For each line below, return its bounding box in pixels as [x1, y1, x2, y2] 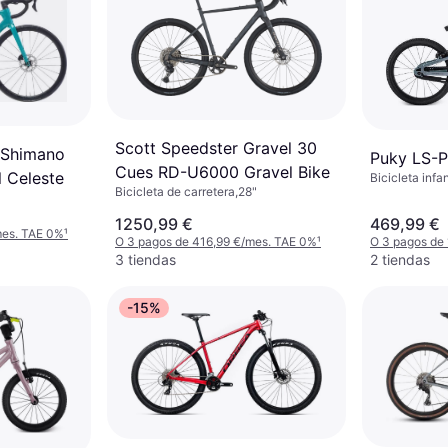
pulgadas [370, 185, 421, 201]
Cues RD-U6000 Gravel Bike [115, 161, 330, 182]
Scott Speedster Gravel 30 [115, 137, 317, 158]
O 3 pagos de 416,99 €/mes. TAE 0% [115, 233, 317, 249]
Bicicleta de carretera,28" [115, 183, 257, 199]
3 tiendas [115, 250, 176, 268]
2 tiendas [370, 250, 430, 268]
